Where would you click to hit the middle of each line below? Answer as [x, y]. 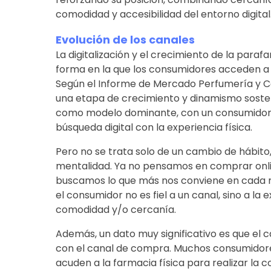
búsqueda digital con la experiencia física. [154, 127]
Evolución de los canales [125, 39]
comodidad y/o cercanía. [116, 209]
